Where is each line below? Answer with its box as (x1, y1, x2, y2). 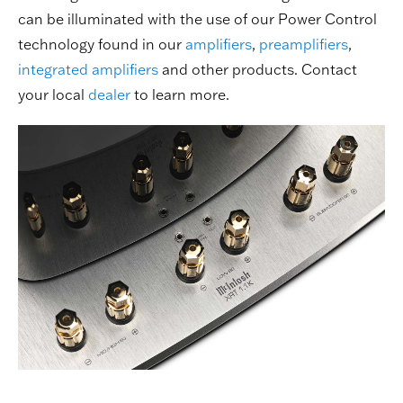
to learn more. (130, 85, 229, 104)
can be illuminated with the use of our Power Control (18, 10, 377, 29)
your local (18, 85, 88, 104)
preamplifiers (259, 35, 348, 54)
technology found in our (18, 35, 185, 54)
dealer (88, 85, 130, 104)
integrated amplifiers (18, 60, 158, 79)
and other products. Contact (158, 60, 357, 79)
